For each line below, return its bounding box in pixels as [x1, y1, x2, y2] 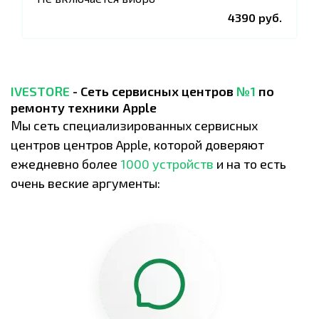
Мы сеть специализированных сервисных [11, 117, 258, 133]
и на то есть [214, 156, 286, 172]
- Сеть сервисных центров [70, 83, 236, 99]
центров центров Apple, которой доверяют [11, 137, 264, 152]
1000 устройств [120, 156, 214, 172]
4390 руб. [228, 11, 282, 24]
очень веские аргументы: [11, 175, 160, 191]
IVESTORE [11, 83, 70, 99]
